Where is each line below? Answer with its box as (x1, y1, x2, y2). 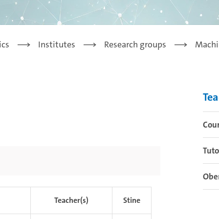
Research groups (104, 39, 166, 51)
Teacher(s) (54, 195, 88, 206)
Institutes (38, 39, 75, 51)
